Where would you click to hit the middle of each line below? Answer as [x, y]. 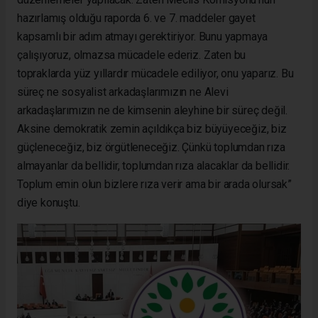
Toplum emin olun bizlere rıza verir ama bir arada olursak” [154, 184]
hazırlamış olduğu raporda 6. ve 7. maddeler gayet [136, 18]
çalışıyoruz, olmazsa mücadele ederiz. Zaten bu [132, 55]
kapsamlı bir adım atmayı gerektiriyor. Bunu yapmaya [143, 36]
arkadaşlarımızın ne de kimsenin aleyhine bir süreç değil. [153, 110]
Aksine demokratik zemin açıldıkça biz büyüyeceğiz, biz [152, 128]
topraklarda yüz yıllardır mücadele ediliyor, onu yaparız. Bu [155, 73]
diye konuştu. [49, 202]
